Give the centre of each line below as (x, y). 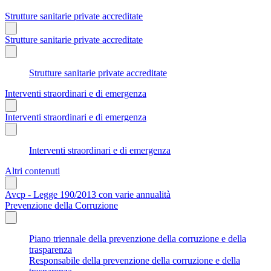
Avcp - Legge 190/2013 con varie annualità (88, 194)
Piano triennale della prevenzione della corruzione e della (138, 238)
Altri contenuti (32, 171)
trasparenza (51, 249)
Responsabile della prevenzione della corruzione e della (135, 260)
